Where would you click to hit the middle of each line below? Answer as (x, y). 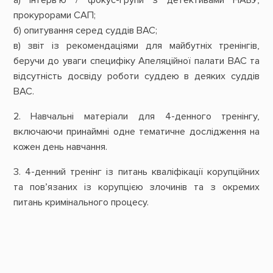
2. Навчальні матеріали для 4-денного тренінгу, (136, 117)
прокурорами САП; (54, 15)
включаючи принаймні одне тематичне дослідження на (136, 132)
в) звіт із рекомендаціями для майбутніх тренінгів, (136, 45)
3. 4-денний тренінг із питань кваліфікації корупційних (136, 172)
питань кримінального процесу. (81, 203)
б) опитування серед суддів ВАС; (85, 30)
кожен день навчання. (60, 147)
